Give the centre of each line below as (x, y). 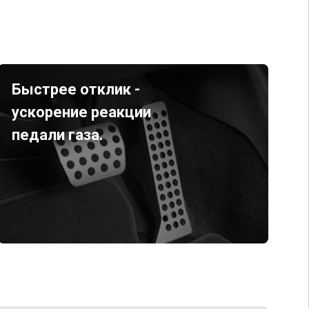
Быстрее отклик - (76, 89)
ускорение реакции (81, 112)
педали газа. (57, 135)
